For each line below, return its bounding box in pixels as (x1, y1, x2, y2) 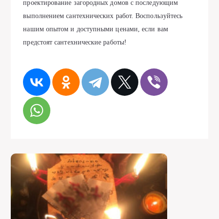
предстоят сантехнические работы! (23, 39, 127, 46)
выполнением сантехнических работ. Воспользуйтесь (23, 12, 183, 20)
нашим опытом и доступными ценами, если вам (23, 25, 168, 33)
